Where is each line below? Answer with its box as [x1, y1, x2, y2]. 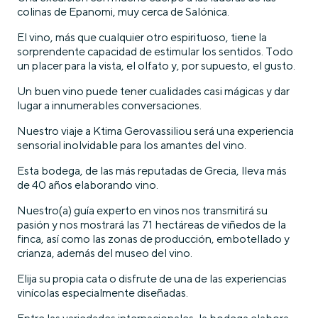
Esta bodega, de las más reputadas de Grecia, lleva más [17, 163, 287, 177]
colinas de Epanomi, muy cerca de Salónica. [17, 4, 229, 18]
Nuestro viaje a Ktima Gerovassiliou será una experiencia [17, 124, 294, 138]
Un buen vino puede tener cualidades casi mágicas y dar [17, 84, 290, 98]
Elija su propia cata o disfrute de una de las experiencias [17, 271, 287, 285]
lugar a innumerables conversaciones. [17, 98, 202, 112]
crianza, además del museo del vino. [17, 246, 192, 260]
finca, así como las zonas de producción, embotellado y [17, 231, 290, 246]
